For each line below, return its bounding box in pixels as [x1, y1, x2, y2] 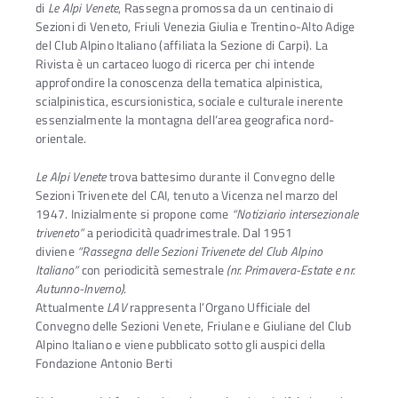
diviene [36, 241, 77, 261]
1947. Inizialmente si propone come [36, 203, 232, 224]
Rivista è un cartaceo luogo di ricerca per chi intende [36, 54, 315, 75]
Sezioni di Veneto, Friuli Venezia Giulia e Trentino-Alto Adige [36, 17, 355, 37]
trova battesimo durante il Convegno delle [106, 166, 335, 187]
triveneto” [36, 222, 84, 243]
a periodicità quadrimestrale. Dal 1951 [84, 222, 293, 243]
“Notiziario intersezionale [231, 203, 359, 224]
